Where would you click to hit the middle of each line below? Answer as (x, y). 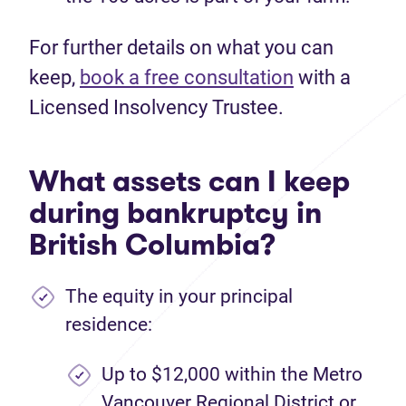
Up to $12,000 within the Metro (232, 374)
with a (322, 77)
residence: (109, 324)
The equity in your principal (179, 296)
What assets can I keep (189, 181)
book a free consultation (187, 77)
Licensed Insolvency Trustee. (156, 107)
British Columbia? (152, 245)
